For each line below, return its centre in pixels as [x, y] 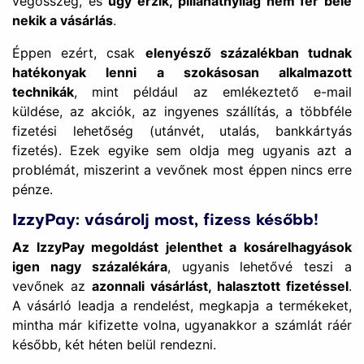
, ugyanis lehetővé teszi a [260, 266]
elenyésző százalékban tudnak [249, 53]
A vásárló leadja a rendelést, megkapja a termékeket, [182, 305]
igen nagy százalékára [90, 266]
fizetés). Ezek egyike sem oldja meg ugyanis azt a [182, 150]
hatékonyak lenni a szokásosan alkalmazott [182, 72]
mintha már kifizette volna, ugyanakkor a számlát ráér [182, 325]
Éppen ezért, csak [79, 53]
